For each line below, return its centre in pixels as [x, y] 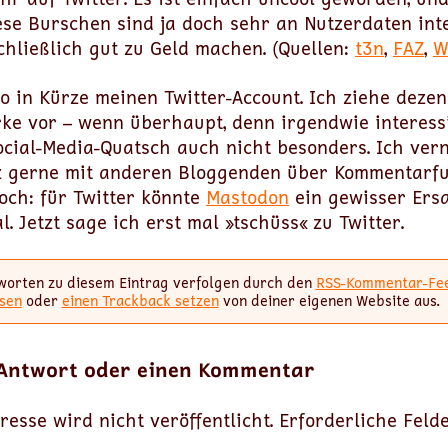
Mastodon [247, 197]
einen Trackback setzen [140, 300]
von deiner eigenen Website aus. [329, 300]
